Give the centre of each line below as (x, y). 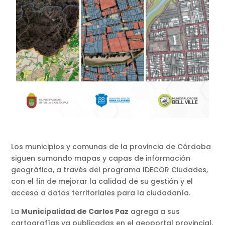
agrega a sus (154, 211)
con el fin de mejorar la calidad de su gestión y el (102, 181)
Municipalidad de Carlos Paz (75, 211)
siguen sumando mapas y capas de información (101, 158)
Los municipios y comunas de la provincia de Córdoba (111, 146)
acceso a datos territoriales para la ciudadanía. (101, 193)
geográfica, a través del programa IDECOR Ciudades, (110, 170)
